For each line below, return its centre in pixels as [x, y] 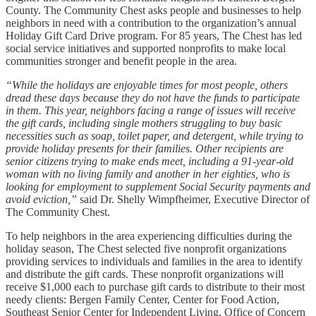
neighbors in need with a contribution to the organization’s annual [151, 23]
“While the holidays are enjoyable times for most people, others [147, 85]
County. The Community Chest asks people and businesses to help [153, 10]
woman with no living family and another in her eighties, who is [148, 174]
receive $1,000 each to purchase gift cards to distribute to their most [155, 286]
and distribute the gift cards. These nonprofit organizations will [145, 274]
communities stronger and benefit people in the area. [121, 61]
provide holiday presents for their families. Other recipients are [145, 148]
